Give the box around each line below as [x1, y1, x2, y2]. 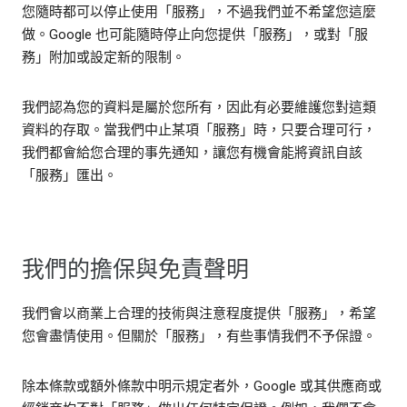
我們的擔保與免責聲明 [22, 255, 249, 284]
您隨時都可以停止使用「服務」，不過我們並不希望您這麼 [22, 4, 376, 21]
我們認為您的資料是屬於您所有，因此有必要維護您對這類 [22, 99, 376, 116]
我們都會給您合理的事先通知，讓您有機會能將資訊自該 [22, 144, 362, 162]
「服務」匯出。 [22, 167, 117, 184]
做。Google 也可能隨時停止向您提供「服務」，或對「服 [22, 26, 368, 44]
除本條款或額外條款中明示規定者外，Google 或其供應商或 [22, 378, 382, 395]
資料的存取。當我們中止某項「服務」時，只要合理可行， [22, 122, 376, 139]
